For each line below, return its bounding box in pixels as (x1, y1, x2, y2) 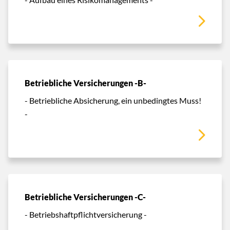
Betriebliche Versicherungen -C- (25, 191, 146, 202)
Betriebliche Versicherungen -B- (25, 78, 146, 88)
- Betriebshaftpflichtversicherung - (25, 209, 147, 219)
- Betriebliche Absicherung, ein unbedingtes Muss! (25, 95, 201, 105)
